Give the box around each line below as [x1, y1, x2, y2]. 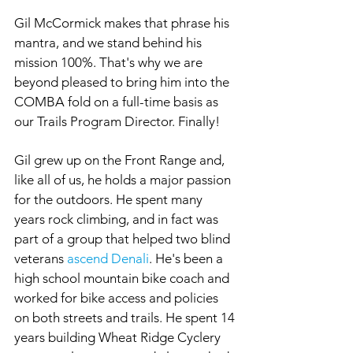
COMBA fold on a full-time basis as [14, 94, 221, 110]
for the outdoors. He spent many [14, 191, 206, 207]
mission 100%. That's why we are [14, 54, 206, 70]
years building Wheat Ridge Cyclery [14, 329, 224, 345]
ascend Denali [67, 251, 149, 266]
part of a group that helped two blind [14, 231, 233, 247]
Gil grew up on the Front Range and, [14, 152, 228, 168]
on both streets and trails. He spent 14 [14, 310, 238, 325]
